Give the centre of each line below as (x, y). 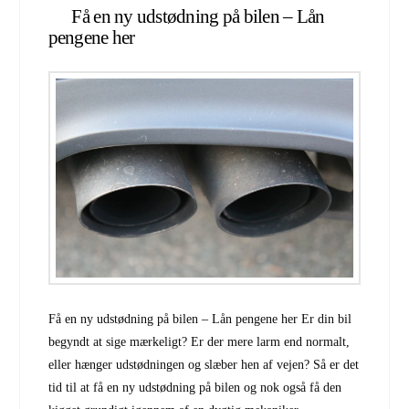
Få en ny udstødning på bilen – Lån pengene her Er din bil (199, 319)
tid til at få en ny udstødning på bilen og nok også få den (194, 387)
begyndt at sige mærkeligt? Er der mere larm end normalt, (199, 341)
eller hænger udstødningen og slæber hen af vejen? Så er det (203, 364)
